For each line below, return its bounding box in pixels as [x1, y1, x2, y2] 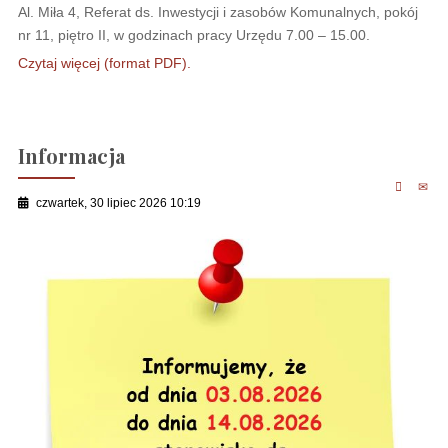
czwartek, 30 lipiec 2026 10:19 [35, 196, 201, 210]
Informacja [17, 141, 125, 169]
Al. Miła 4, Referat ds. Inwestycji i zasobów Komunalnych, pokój [17, 3, 418, 20]
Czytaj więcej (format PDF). [17, 54, 191, 71]
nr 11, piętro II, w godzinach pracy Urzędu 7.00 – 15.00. [17, 26, 370, 43]
